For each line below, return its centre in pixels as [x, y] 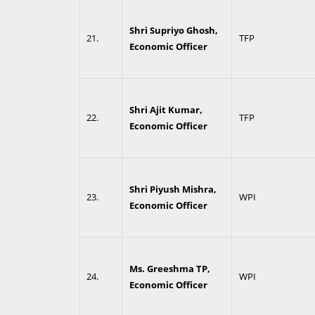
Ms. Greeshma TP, [169, 269]
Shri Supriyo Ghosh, [173, 30]
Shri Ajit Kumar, [166, 110]
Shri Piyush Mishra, [173, 189]
